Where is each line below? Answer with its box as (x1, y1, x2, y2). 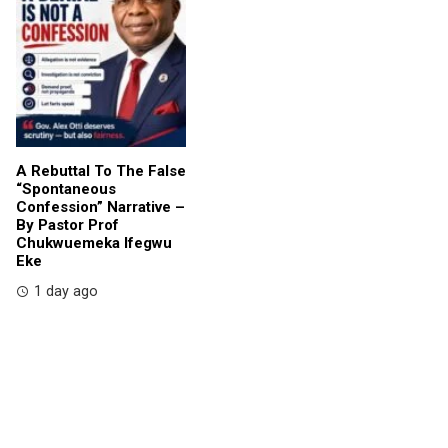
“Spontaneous (16, 179, 116, 198)
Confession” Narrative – (16, 197, 185, 216)
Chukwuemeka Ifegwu (16, 233, 172, 252)
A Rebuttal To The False (16, 161, 186, 180)
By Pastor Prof (16, 215, 119, 234)
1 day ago (34, 282, 98, 300)
